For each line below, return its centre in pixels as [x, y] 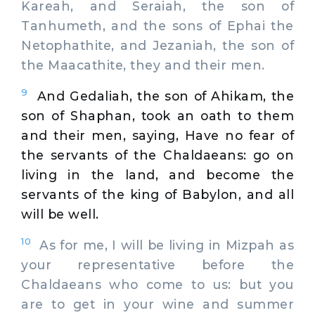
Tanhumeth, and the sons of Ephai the [157, 25]
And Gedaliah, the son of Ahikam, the [165, 96]
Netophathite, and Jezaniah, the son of [157, 45]
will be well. [60, 214]
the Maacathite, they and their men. [143, 65]
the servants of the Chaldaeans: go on [157, 155]
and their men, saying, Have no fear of [157, 135]
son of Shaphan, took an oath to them [157, 115]
